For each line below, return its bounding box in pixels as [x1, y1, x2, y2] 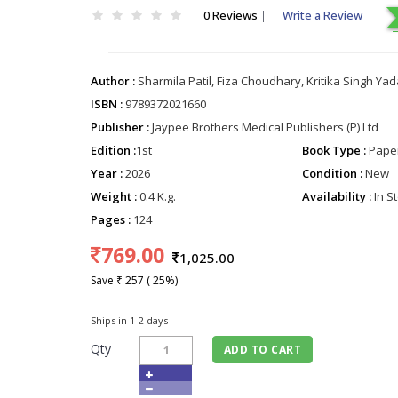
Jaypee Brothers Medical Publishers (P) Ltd [149, 119, 379, 136]
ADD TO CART [223, 341, 302, 357]
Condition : [301, 165, 362, 182]
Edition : [91, 142, 137, 159]
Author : [91, 73, 136, 90]
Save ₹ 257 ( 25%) [91, 272, 179, 288]
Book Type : [301, 142, 366, 159]
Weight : [91, 188, 138, 205]
